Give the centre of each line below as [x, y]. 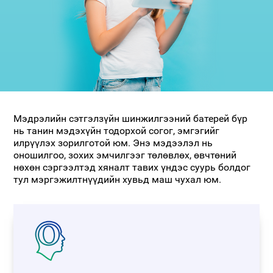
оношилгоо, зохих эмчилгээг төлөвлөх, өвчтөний [125, 155]
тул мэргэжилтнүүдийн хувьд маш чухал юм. [118, 180]
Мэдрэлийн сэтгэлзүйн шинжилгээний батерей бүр [131, 119]
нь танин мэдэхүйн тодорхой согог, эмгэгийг [117, 131]
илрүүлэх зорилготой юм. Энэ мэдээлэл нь [113, 143]
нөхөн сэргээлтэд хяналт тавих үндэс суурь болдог [132, 168]
